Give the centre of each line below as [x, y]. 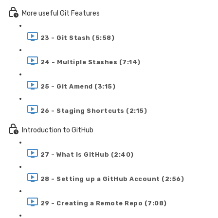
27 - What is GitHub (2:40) [87, 154]
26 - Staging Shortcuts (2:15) [93, 110]
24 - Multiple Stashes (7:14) [90, 62]
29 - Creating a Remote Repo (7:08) [103, 203]
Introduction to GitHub [58, 130]
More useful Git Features [61, 13]
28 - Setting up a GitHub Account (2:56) [112, 179]
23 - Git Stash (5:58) [77, 37]
